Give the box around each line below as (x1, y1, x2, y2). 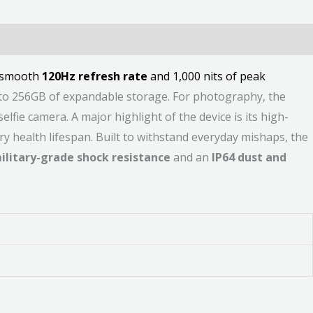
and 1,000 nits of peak (147, 68, 265, 85)
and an (170, 150, 212, 166)
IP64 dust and (212, 150, 286, 166)
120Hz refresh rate (42, 68, 147, 85)
